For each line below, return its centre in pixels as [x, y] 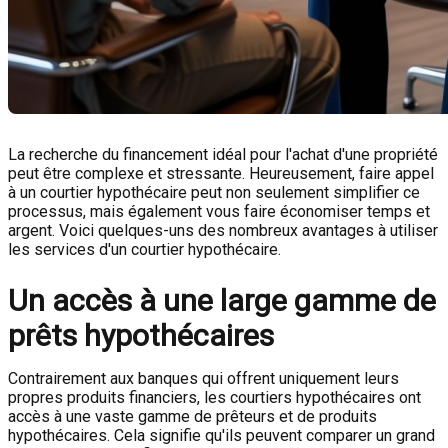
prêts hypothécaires [141, 335]
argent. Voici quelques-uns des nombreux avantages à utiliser [223, 230]
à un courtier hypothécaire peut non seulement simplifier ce [214, 192]
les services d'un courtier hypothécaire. [144, 249]
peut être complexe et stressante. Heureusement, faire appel [221, 173]
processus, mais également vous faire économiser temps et [219, 211]
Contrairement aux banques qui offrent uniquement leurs [203, 378]
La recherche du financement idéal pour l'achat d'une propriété [223, 154]
